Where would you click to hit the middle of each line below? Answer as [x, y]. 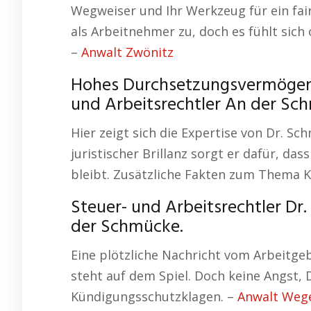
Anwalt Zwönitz [127, 52]
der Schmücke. [127, 227]
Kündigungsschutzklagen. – [154, 296]
